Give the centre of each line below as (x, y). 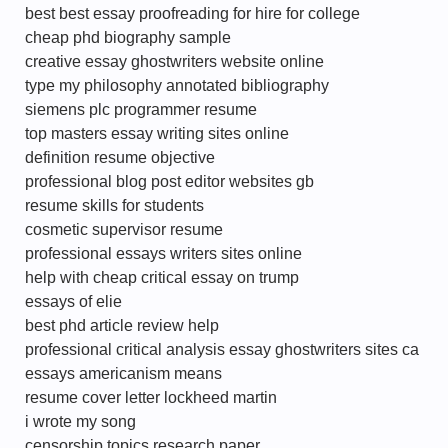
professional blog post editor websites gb (169, 181)
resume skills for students (114, 205)
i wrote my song (80, 421)
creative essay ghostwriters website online (174, 61)
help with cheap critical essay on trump (162, 277)
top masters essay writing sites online (157, 133)
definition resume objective (120, 157)
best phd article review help (122, 325)
